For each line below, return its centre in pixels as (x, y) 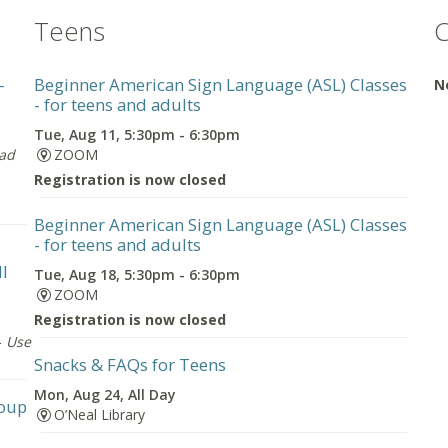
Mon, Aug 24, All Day (105, 394)
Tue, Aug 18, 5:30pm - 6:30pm (137, 274)
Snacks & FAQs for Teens (130, 364)
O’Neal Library (99, 414)
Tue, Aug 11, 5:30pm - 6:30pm (137, 134)
